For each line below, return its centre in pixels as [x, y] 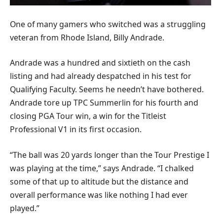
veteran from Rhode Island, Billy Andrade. [87, 37]
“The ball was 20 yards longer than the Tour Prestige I [110, 155]
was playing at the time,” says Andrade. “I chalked [102, 168]
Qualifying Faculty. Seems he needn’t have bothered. [107, 90]
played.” [25, 208]
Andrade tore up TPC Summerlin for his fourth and [104, 103]
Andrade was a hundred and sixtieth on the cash [100, 63]
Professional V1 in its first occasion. [76, 129]
